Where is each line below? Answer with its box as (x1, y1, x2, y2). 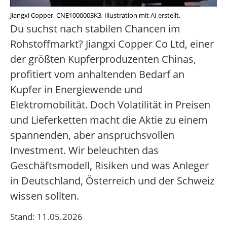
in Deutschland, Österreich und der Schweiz (10, 174, 214, 188)
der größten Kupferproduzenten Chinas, (10, 52, 196, 66)
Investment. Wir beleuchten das (10, 143, 159, 158)
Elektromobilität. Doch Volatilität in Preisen (10, 98, 210, 112)
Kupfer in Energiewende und (10, 83, 142, 97)
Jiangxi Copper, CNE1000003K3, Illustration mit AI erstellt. (10, 11, 180, 20)
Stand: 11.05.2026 (10, 211, 83, 223)
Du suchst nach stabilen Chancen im (10, 22, 180, 36)
